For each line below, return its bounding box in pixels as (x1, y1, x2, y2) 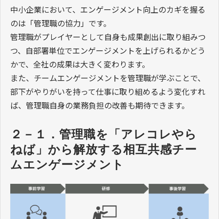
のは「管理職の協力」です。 (10, 17, 111, 29)
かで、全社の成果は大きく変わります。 (10, 58, 150, 70)
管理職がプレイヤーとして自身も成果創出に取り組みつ (10, 30, 206, 43)
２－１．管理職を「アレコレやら (10, 127, 197, 141)
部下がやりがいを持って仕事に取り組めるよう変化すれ (10, 85, 205, 97)
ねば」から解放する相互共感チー (10, 142, 197, 156)
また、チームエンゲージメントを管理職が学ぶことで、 (10, 71, 205, 84)
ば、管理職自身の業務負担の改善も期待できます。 (10, 99, 189, 111)
